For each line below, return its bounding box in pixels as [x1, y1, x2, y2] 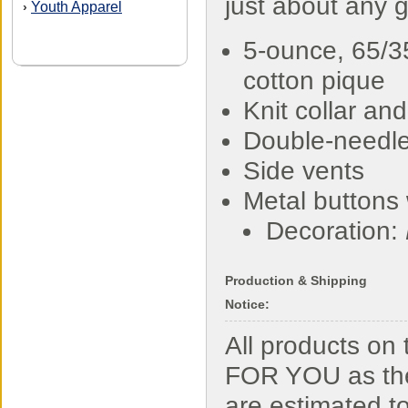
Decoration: [266, 217, 405, 245]
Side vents [243, 157, 364, 185]
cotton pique [243, 66, 385, 95]
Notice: [225, 297, 270, 311]
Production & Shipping [225, 273, 367, 288]
